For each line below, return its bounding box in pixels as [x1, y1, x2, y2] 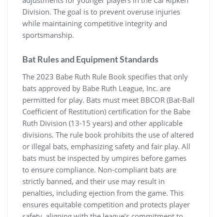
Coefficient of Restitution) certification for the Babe [22, 106, 190, 116]
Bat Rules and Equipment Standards [22, 53, 158, 64]
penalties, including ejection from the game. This [22, 187, 184, 198]
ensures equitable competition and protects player [22, 199, 190, 209]
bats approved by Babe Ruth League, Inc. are [22, 83, 170, 93]
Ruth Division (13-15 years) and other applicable [22, 118, 183, 128]
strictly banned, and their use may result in [22, 176, 165, 186]
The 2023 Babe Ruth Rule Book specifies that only [22, 71, 188, 81]
